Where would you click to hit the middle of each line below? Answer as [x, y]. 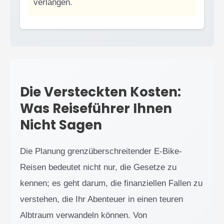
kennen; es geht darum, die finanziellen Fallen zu [111, 183]
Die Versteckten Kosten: [100, 92]
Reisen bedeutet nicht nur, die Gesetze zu [98, 167]
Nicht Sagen [61, 125]
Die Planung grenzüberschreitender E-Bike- [101, 151]
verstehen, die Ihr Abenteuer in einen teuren [101, 199]
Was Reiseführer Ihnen [96, 108]
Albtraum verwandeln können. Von [83, 215]
